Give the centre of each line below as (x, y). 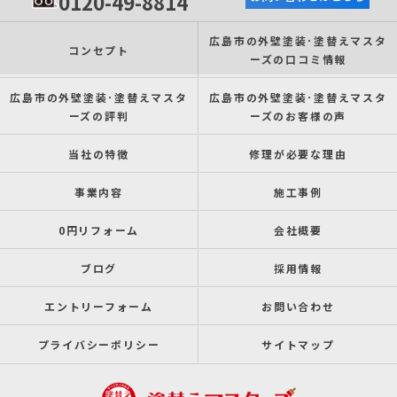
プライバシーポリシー (99, 345)
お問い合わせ (298, 307)
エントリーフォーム (99, 307)
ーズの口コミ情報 (298, 59)
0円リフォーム (99, 230)
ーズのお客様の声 (298, 116)
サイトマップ (298, 345)
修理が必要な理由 (298, 154)
